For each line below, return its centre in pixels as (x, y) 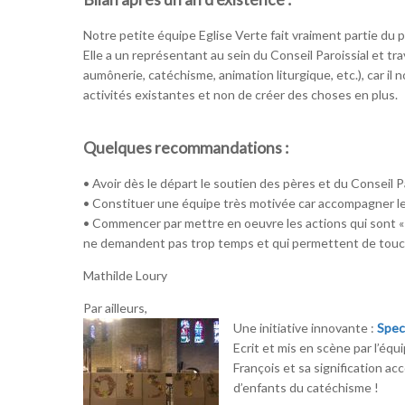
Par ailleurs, (115, 308)
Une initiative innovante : (305, 328)
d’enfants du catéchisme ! (306, 388)
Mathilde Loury (125, 276)
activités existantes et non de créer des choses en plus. (240, 95)
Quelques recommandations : (186, 147)
